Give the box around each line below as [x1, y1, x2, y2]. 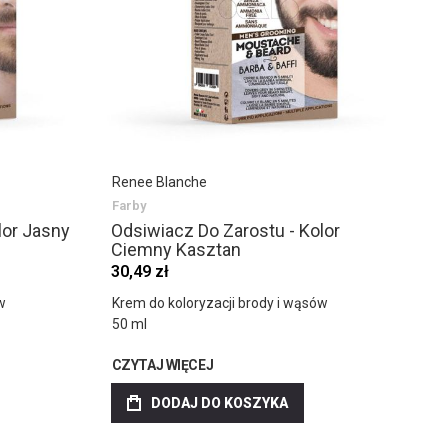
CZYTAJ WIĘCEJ [111, 357, 214, 374]
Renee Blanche [111, 174, 207, 191]
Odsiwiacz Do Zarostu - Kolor [110, 220, 340, 242]
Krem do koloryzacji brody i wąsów [111, 295, 328, 312]
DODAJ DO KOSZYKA [150, 395, 288, 412]
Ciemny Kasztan [110, 239, 241, 261]
